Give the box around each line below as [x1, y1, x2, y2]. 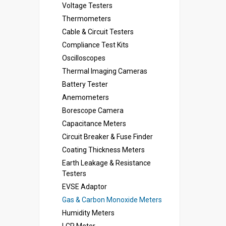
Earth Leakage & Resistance [62, 159, 151, 167]
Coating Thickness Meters [62, 146, 145, 154]
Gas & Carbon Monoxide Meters [62, 196, 162, 204]
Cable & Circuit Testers [62, 28, 134, 36]
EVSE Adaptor [62, 183, 107, 191]
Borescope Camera [62, 106, 124, 115]
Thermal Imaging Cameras [62, 67, 147, 75]
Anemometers [62, 93, 109, 101]
